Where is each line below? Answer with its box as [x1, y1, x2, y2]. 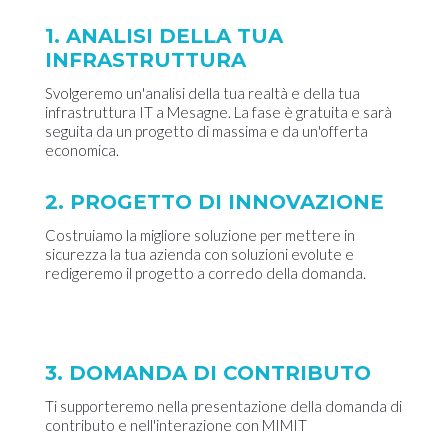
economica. [45, 141, 119, 160]
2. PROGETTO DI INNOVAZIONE [45, 190, 384, 215]
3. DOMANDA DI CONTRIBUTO [45, 361, 371, 386]
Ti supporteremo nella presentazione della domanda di [45, 397, 402, 416]
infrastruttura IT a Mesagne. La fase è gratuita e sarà [45, 103, 392, 122]
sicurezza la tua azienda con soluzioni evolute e [45, 245, 354, 264]
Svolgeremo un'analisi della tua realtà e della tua [45, 84, 360, 103]
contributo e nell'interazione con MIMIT [45, 416, 307, 435]
